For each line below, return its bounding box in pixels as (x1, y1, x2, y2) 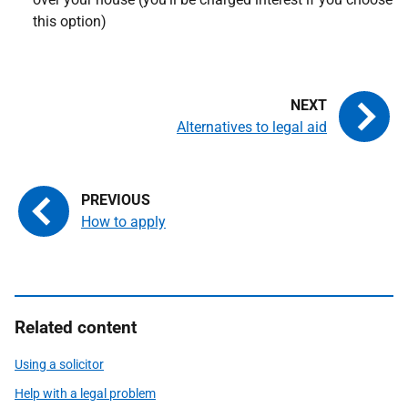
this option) (33, 13, 107, 30)
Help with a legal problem (15, 386, 156, 401)
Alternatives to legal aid (177, 118, 327, 136)
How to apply (81, 213, 166, 230)
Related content (15, 317, 137, 338)
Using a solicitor (15, 357, 104, 372)
